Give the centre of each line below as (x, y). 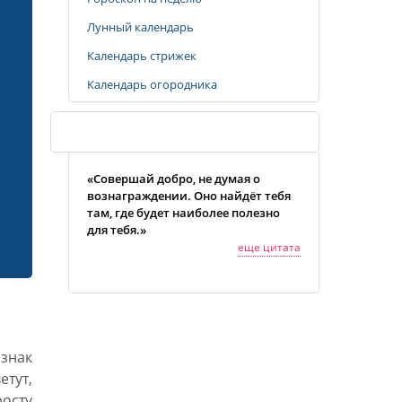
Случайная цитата (124, 132)
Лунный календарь (140, 27)
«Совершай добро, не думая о (174, 179)
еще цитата (269, 247)
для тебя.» (117, 230)
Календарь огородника (152, 84)
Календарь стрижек (142, 56)
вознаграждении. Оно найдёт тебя (189, 196)
